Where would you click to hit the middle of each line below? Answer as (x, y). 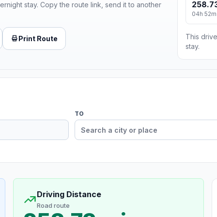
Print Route (38, 38)
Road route (53, 206)
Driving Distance (69, 194)
